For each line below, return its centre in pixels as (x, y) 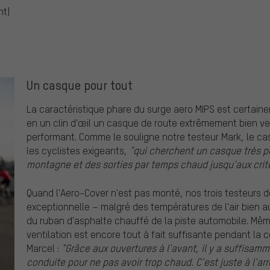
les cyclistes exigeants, (78, 151)
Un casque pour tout (80, 85)
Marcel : (44, 248)
